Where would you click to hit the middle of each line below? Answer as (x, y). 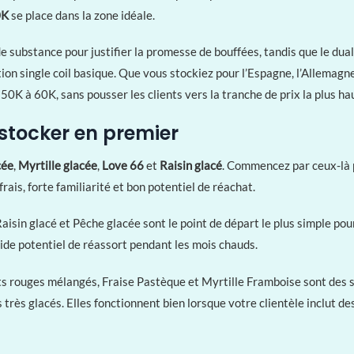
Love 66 (123, 165)
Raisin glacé (191, 165)
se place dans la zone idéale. (82, 15)
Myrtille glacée (58, 165)
